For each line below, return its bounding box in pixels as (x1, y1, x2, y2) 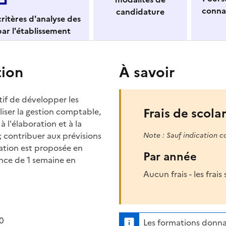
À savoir (119, 62, 175, 83)
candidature (116, 5, 165, 18)
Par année (143, 148, 197, 165)
